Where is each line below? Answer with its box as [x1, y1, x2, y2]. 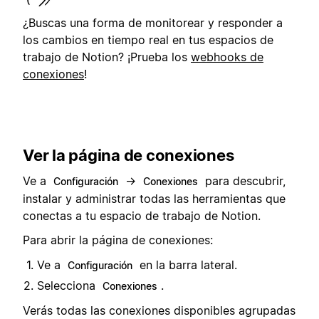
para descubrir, [202, 174, 286, 188]
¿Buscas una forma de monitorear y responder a [23, 15, 283, 30]
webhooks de [191, 49, 263, 64]
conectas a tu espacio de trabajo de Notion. [23, 209, 261, 223]
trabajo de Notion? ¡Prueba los [23, 49, 191, 64]
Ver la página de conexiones [23, 145, 234, 164]
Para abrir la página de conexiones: [23, 233, 213, 248]
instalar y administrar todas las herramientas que [23, 192, 286, 206]
